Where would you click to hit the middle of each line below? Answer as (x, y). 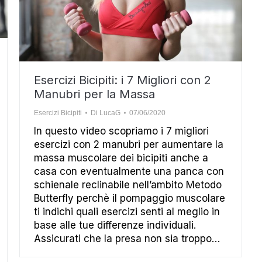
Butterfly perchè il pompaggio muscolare (130, 198)
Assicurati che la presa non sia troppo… (127, 238)
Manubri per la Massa (94, 94)
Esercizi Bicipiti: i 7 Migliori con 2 (123, 80)
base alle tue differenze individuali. (115, 225)
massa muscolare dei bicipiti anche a (121, 158)
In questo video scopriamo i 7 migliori (121, 131)
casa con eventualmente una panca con (129, 171)
